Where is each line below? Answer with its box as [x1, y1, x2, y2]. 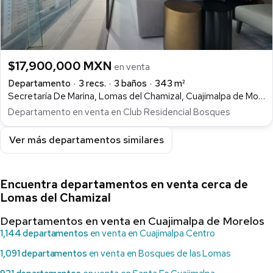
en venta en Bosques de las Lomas [87, 247, 231, 260]
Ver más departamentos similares [9, 133, 164, 147]
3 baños [114, 77, 147, 90]
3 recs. [79, 77, 106, 90]
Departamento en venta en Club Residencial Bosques [8, 105, 230, 118]
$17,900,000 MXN [8, 57, 115, 74]
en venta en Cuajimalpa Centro [88, 227, 216, 239]
